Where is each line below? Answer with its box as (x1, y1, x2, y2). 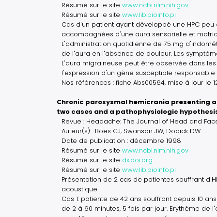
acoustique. (62, 185, 98, 194)
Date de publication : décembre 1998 (62, 136, 181, 145)
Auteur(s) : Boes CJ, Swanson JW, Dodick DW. (62, 126, 201, 136)
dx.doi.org (122, 155, 153, 165)
